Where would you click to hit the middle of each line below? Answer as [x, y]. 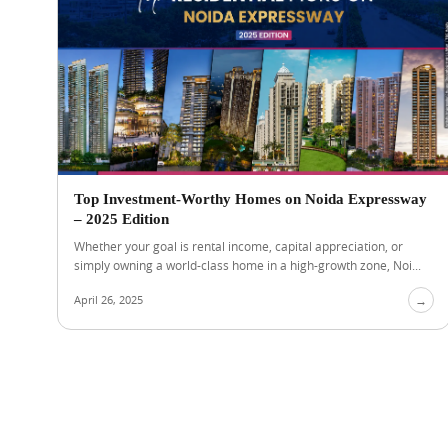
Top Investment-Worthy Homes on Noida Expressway [250, 199]
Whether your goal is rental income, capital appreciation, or [238, 246]
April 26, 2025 [108, 299]
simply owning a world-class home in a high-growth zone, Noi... [247, 265]
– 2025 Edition [121, 219]
